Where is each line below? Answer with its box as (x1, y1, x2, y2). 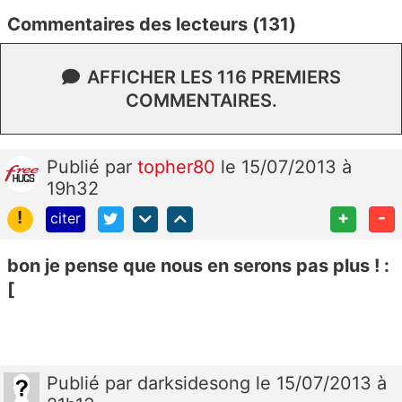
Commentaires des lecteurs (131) (7, 13, 296, 35)
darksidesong (137, 371, 256, 394)
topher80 (137, 155, 221, 178)
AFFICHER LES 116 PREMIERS (86, 66, 341, 88)
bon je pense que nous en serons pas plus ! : (7, 254, 389, 276)
